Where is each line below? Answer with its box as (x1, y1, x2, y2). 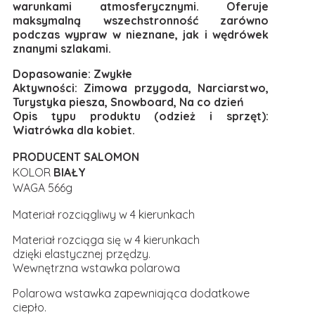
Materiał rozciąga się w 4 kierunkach (13, 233, 200, 247)
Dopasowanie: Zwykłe (13, 67, 132, 81)
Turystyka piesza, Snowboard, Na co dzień (13, 95, 244, 109)
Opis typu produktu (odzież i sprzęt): (13, 109, 269, 123)
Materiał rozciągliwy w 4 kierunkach (13, 207, 195, 221)
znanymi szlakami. (13, 41, 111, 56)
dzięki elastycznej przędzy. (13, 247, 150, 261)
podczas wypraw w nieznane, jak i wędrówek (13, 27, 269, 41)
